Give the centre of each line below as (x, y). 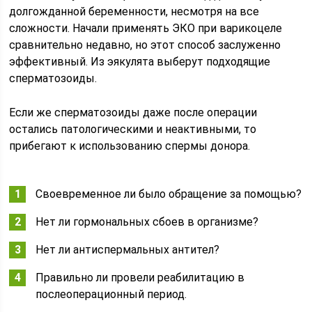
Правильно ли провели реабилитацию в (140, 278)
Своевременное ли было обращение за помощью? (169, 194)
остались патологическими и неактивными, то (133, 129)
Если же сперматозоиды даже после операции (133, 112)
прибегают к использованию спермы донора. (130, 146)
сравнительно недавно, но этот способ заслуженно (145, 45)
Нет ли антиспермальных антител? (128, 250)
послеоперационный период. (111, 294)
